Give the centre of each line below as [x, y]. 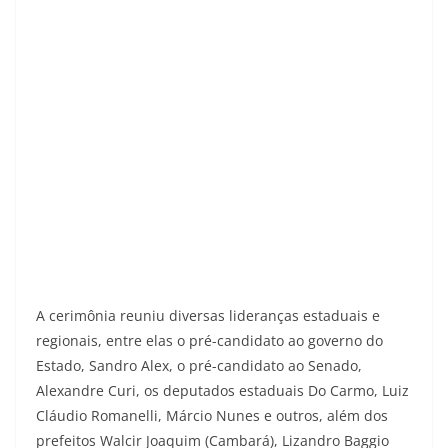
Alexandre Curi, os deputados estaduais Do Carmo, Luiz [222, 390]
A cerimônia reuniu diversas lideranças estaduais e [208, 315]
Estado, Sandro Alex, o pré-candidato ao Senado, [199, 365]
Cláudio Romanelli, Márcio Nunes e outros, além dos [212, 415]
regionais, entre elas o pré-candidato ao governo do [209, 340]
